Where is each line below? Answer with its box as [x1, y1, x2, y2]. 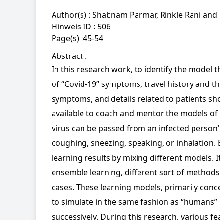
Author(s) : [52, 9, 92, 21]
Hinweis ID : [52, 21, 97, 32]
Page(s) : [52, 33, 83, 44]
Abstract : [52, 51, 87, 62]
